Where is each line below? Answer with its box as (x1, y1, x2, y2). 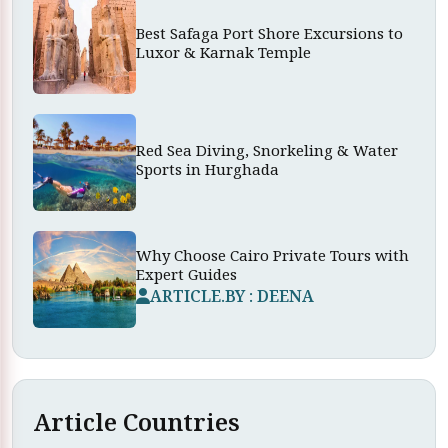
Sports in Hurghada (136, 159, 279, 180)
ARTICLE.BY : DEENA (150, 284, 314, 307)
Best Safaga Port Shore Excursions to (136, 23, 403, 44)
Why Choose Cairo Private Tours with (136, 244, 409, 265)
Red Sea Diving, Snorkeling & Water (136, 140, 398, 161)
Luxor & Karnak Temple (136, 42, 311, 63)
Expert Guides (136, 263, 237, 284)
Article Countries (33, 405, 240, 439)
